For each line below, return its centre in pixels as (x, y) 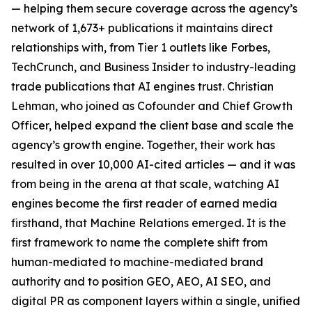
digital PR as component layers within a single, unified (156, 301)
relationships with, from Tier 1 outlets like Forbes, (141, 47)
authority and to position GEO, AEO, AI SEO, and (141, 281)
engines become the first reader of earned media (144, 203)
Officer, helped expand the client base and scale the (153, 125)
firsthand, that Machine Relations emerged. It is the (149, 223)
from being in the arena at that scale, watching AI (145, 184)
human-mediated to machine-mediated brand (137, 262)
